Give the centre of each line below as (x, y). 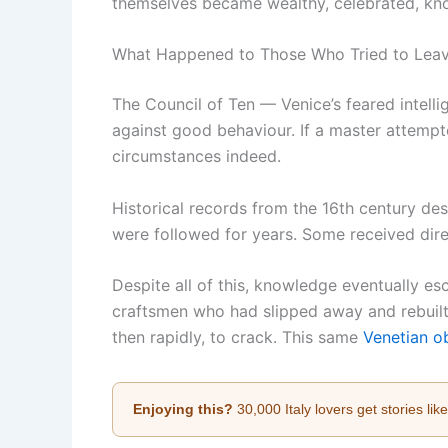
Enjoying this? (183, 409)
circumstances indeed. (196, 156)
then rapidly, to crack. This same (237, 337)
